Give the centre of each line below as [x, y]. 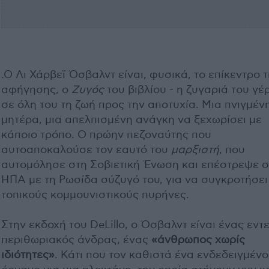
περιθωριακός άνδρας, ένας [76, 240]
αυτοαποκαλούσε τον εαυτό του [86, 150]
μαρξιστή [195, 150]
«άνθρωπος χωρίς [198, 240]
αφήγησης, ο [36, 90]
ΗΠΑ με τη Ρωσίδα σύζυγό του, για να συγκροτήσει [134, 180]
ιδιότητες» [28, 255]
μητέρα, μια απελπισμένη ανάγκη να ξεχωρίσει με [131, 120]
